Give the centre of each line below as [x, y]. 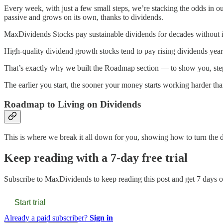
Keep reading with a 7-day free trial [96, 158]
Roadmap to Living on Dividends [72, 104]
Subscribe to [24, 179]
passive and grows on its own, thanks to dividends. [84, 17]
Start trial [30, 203]
